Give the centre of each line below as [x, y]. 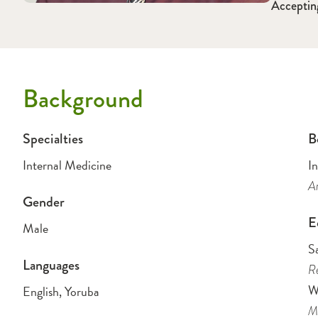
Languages [51, 265]
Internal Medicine [67, 165]
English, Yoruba [61, 291]
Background [83, 99]
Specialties [53, 139]
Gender [44, 202]
